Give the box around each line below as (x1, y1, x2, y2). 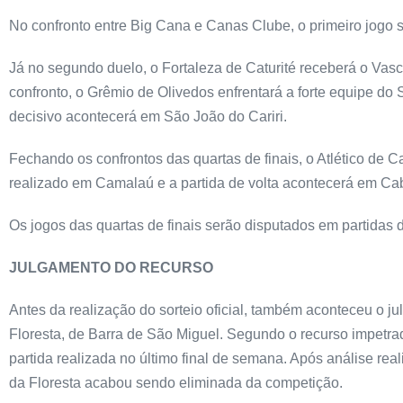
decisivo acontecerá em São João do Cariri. (9, 109, 287, 124)
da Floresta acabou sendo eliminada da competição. (9, 375, 343, 390)
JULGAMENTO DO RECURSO (9, 260, 213, 275)
